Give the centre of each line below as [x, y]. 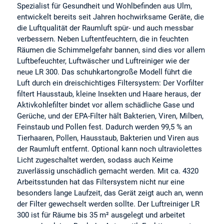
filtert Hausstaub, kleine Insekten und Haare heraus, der [109, 94]
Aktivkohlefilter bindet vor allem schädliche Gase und [106, 105]
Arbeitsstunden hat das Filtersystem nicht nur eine [101, 182]
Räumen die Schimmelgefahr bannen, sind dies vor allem [111, 50]
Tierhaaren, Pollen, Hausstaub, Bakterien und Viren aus [108, 138]
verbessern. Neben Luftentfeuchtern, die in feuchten [103, 39]
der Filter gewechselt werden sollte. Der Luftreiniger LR [108, 204]
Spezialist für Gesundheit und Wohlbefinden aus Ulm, [105, 6]
